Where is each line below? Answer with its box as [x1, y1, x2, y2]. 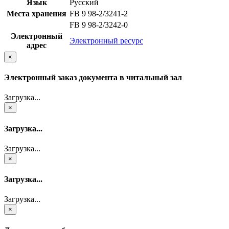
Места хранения [7, 9, 66, 18]
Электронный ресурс [70, 36, 143, 45]
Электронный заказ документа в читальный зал [4, 73, 182, 82]
